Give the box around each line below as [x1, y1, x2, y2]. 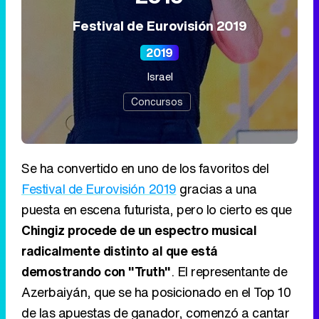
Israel [146, 68, 173, 84]
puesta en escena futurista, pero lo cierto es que [21, 199, 292, 219]
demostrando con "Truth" [21, 261, 171, 281]
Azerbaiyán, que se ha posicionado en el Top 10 [21, 282, 291, 301]
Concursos [131, 93, 183, 109]
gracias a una [176, 179, 257, 198]
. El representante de [170, 261, 287, 281]
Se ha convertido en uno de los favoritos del [21, 158, 268, 177]
